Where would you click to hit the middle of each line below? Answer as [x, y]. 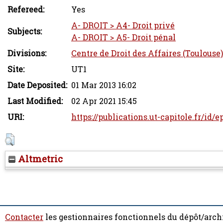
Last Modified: [35, 101]
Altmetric [39, 159]
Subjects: [25, 31]
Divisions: [27, 53]
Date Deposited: [37, 85]
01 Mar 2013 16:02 [104, 85]
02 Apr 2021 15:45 [104, 101]
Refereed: [26, 9]
